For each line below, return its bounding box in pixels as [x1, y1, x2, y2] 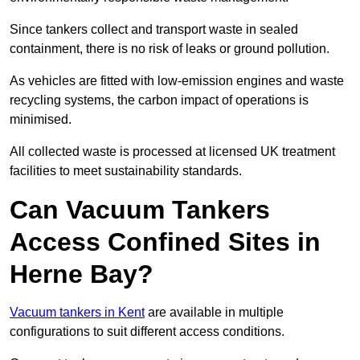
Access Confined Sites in [10, 227, 321, 257]
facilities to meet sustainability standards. [10, 164, 242, 178]
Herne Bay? [10, 260, 153, 289]
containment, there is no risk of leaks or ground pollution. [10, 42, 329, 56]
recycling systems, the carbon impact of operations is [10, 93, 309, 108]
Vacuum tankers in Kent [10, 305, 145, 320]
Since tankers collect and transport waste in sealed [10, 22, 298, 37]
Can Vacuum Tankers [10, 195, 270, 225]
